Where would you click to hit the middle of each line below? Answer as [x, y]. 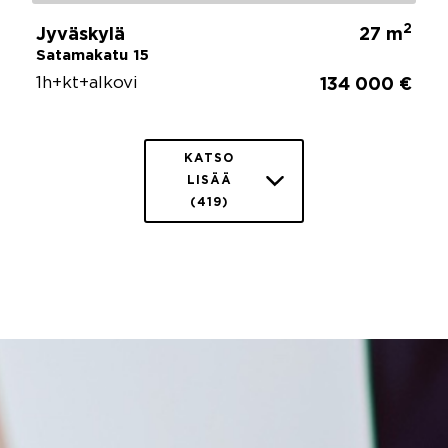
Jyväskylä [80, 34]
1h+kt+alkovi [87, 83]
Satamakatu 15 [92, 55]
